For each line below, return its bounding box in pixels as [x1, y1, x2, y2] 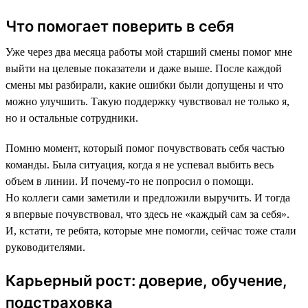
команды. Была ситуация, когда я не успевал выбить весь [5, 159, 274, 171]
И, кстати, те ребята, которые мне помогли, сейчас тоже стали [5, 225, 296, 237]
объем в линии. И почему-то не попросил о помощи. [5, 175, 254, 188]
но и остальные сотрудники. [5, 112, 138, 124]
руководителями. [5, 241, 85, 254]
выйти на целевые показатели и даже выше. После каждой [5, 63, 282, 75]
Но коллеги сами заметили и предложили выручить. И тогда [5, 192, 290, 204]
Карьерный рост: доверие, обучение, [5, 272, 287, 290]
